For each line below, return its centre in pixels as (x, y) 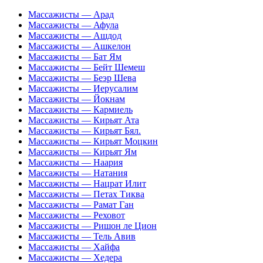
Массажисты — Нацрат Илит (87, 183)
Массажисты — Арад (71, 14)
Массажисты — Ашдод (75, 36)
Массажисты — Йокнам (77, 99)
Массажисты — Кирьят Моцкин (93, 141)
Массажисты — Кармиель (80, 109)
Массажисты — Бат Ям (75, 57)
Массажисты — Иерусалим (83, 88)
